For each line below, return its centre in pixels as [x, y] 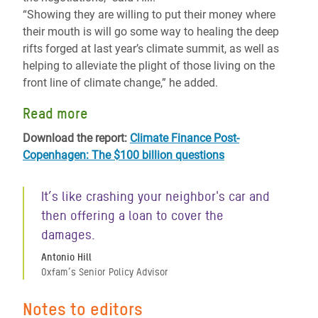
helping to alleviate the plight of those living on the [149, 66]
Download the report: [76, 138]
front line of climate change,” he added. [120, 83]
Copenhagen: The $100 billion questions [124, 155]
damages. [68, 235]
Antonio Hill [66, 257]
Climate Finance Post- [185, 138]
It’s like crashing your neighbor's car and [155, 196]
